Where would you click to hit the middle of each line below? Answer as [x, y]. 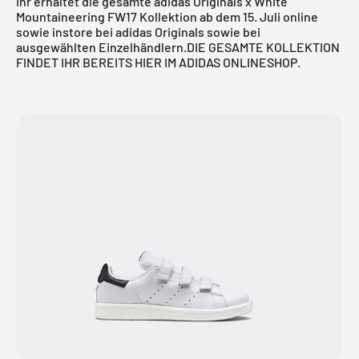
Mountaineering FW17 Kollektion [107, 16]
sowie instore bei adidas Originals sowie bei [138, 31]
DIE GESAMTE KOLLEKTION [263, 46]
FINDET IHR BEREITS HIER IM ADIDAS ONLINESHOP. [158, 62]
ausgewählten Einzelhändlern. [101, 46]
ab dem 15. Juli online [258, 16]
